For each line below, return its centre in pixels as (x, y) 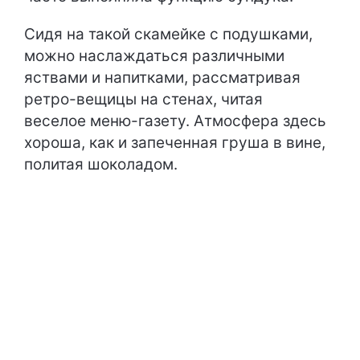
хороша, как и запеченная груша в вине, (175, 142)
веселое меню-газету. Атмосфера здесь (175, 121)
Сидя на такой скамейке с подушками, (168, 34)
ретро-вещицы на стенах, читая (143, 99)
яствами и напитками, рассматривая (162, 77)
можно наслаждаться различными (154, 55)
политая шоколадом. (101, 164)
